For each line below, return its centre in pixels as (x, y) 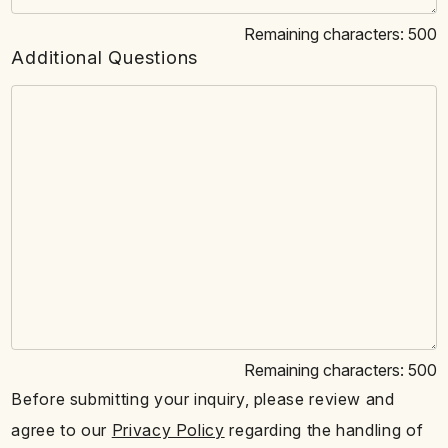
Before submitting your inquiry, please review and (203, 400)
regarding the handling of (324, 430)
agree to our (61, 430)
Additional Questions (104, 56)
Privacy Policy (168, 430)
